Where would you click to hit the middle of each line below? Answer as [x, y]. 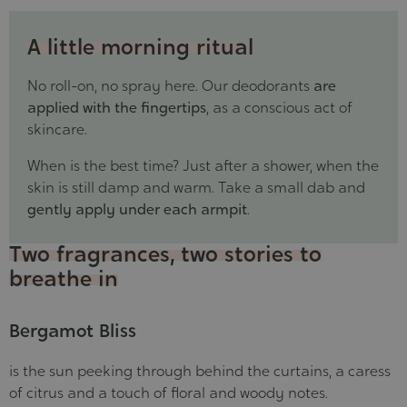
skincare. [57, 129]
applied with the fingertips [117, 107]
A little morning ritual [140, 46]
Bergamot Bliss [73, 330]
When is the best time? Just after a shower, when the [203, 165]
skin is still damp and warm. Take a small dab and [196, 187]
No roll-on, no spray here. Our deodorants [170, 85]
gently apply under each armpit [137, 209]
